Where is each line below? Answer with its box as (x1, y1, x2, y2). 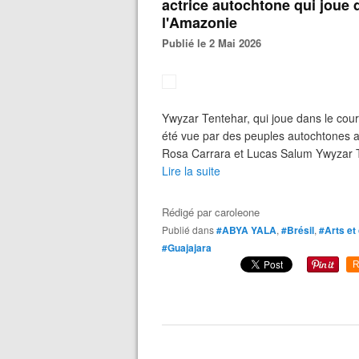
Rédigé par (162, 204, 215, 220)
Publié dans (168, 223, 214, 236)
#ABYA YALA (216, 223, 276, 237)
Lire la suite (162, 163, 220, 179)
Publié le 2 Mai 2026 (169, 35, 261, 50)
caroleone (215, 204, 260, 220)
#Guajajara (162, 240, 212, 255)
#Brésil (281, 223, 314, 237)
